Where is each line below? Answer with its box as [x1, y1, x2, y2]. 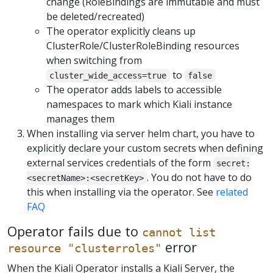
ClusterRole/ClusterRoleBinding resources [46, 38, 239, 52]
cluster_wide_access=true [49, 70, 167, 80]
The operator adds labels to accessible [46, 82, 222, 96]
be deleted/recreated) [46, 9, 144, 23]
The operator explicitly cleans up [46, 24, 196, 38]
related [216, 185, 248, 199]
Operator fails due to [7, 222, 142, 240]
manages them [46, 112, 115, 126]
